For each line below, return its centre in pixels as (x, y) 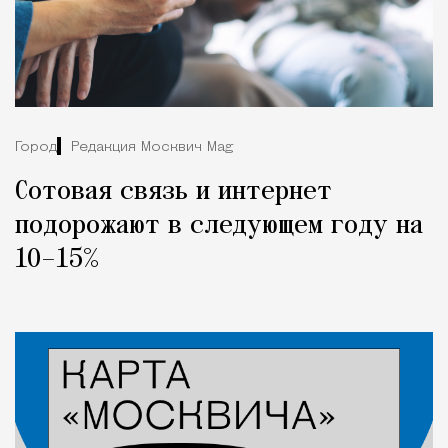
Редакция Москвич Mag (152, 147)
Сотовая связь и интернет (173, 192)
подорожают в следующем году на (219, 226)
